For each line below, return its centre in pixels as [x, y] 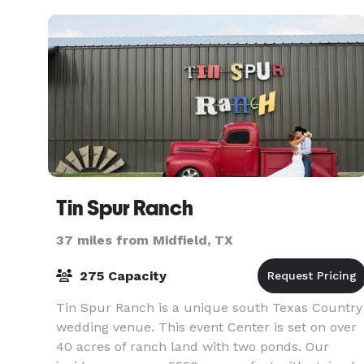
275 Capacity [121, 276]
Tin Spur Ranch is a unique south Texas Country [209, 308]
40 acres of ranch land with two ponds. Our [193, 347]
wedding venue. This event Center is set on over [206, 327]
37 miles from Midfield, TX [145, 240]
